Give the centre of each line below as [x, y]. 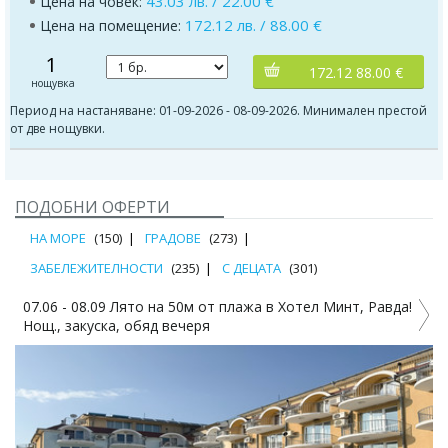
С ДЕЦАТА [251, 268]
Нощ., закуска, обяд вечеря [116, 325]
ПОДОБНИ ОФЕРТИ [92, 207]
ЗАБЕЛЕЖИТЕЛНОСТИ [96, 268]
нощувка [52, 82]
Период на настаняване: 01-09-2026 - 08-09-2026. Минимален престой [218, 110]
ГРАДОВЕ [173, 238]
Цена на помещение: [112, 25]
